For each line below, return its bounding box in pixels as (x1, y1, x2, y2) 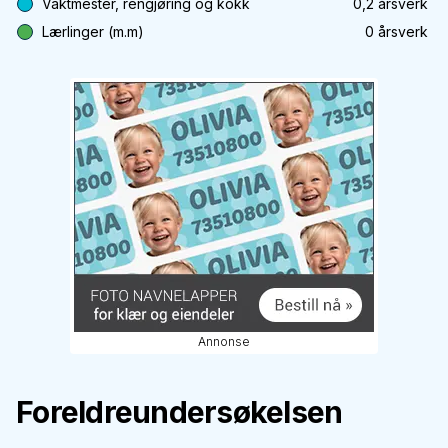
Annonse (198, 334, 250, 349)
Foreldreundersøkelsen (16, 394, 343, 430)
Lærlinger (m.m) (42, 23, 144, 40)
